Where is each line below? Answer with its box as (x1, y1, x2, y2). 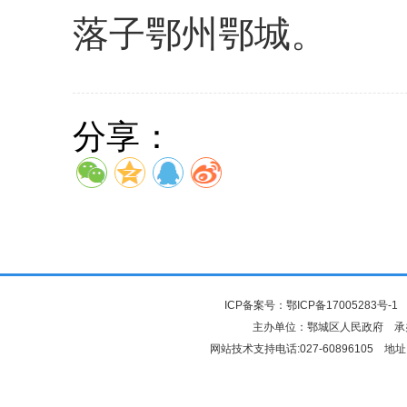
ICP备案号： (223, 299, 286, 312)
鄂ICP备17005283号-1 (285, 299, 398, 312)
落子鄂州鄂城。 (73, 14, 327, 55)
